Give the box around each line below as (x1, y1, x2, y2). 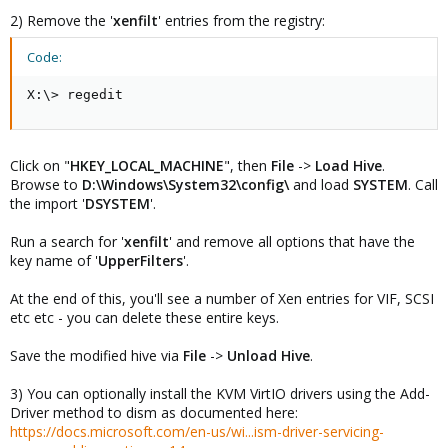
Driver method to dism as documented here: (10, 402, 298, 422)
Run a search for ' (10, 231, 124, 251)
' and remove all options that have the (169, 231, 415, 251)
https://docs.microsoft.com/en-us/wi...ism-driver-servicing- (10, 421, 384, 441)
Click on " (10, 155, 70, 175)
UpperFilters (98, 250, 183, 270)
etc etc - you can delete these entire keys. (10, 307, 279, 327)
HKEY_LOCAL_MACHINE (70, 155, 224, 175)
